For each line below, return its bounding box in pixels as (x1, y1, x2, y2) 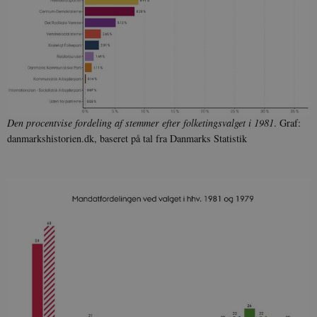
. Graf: (274, 115, 301, 129)
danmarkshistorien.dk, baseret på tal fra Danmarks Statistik (7, 131, 247, 145)
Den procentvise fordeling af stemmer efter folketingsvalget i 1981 (7, 115, 274, 129)
